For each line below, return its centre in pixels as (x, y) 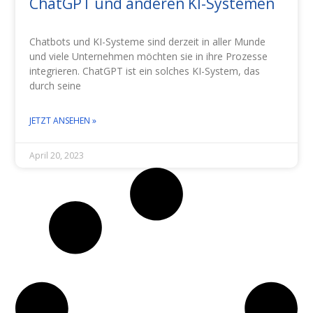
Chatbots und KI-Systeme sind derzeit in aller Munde (148, 41)
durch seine (56, 85)
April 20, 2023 (57, 155)
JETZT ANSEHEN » (63, 120)
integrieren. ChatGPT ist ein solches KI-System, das (145, 71)
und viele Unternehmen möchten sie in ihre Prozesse (149, 56)
